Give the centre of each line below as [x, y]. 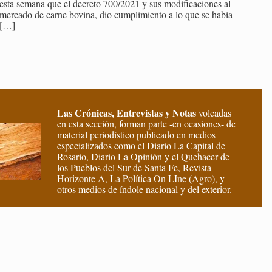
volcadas [213, 113]
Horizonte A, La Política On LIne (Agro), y [141, 178]
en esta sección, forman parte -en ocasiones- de [146, 124]
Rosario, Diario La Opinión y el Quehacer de [143, 157]
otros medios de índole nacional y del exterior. [144, 189]
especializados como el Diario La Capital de [141, 146]
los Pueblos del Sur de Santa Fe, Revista [134, 168]
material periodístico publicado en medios [136, 135]
